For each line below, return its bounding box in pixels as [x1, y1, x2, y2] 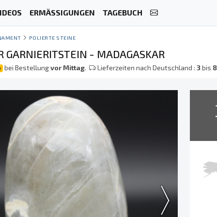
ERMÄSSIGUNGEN [29, 8, 95, 17]
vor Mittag [50, 63, 85, 72]
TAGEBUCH [102, 8, 142, 17]
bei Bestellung [3, 63, 51, 72]
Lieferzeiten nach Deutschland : [96, 63, 197, 72]
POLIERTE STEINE [29, 34, 76, 41]
